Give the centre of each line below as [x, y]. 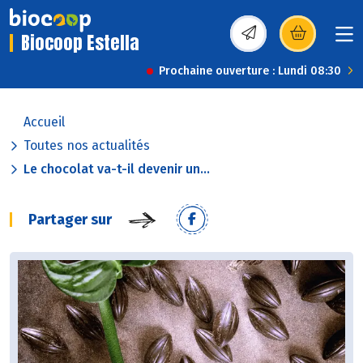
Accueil [44, 122]
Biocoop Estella [80, 43]
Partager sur [70, 220]
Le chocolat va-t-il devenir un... [117, 169]
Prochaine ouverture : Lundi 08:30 [250, 71]
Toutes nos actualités [87, 146]
